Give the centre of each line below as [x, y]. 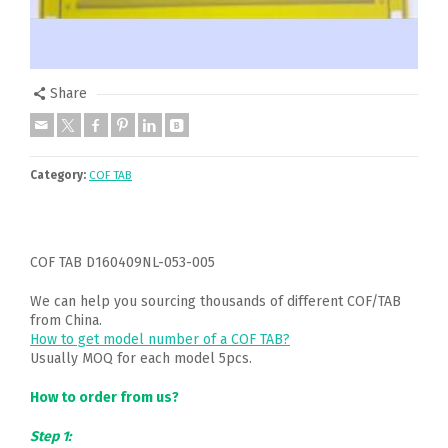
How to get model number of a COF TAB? [160, 339]
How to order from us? [104, 397]
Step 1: [50, 436]
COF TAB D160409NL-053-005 [122, 262]
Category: [58, 175]
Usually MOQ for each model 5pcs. [141, 358]
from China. [66, 320]
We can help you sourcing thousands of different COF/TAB [215, 301]
